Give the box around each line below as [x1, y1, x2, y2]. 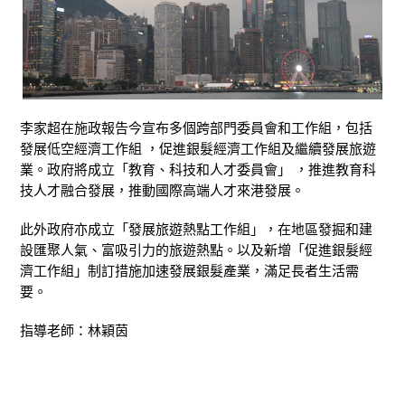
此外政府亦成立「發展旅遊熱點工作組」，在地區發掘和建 [20, 221, 372, 238]
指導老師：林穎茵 [20, 323, 128, 339]
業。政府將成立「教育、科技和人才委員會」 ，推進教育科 [20, 162, 376, 178]
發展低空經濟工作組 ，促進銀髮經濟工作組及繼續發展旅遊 [20, 141, 376, 157]
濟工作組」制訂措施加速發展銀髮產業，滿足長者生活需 [20, 263, 359, 279]
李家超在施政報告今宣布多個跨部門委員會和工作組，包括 [20, 120, 372, 137]
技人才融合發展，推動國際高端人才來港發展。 [20, 183, 305, 199]
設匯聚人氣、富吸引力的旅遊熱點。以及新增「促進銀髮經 [20, 242, 372, 259]
